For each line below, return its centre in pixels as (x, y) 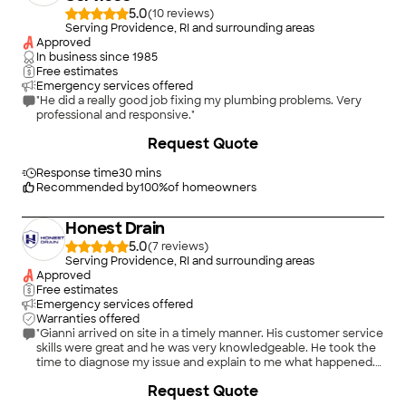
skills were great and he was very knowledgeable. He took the (206, 348)
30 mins (140, 173)
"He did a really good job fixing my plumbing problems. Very (199, 101)
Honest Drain (115, 228)
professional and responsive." (116, 115)
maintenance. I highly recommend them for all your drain (193, 391)
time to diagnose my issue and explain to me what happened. (206, 362)
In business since (83, 57)
